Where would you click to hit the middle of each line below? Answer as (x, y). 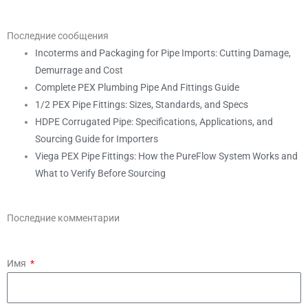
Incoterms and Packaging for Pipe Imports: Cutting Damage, (163, 53)
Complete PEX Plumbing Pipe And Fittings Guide (137, 87)
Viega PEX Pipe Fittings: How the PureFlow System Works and (167, 156)
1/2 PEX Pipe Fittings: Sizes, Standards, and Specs (142, 104)
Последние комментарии (63, 218)
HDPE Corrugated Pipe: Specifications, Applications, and (154, 121)
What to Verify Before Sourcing (101, 173)
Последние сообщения (58, 35)
